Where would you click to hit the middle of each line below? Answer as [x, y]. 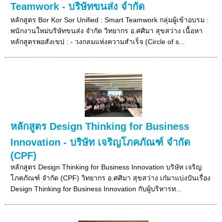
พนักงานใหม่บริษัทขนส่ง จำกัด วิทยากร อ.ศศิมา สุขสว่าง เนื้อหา [107, 30]
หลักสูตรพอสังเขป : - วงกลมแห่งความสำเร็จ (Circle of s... [98, 41]
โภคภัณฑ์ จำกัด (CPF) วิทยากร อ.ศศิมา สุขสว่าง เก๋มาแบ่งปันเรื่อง [111, 178]
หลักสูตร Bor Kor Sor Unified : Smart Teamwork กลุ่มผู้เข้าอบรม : [110, 20]
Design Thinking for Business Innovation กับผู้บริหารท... [96, 189]
